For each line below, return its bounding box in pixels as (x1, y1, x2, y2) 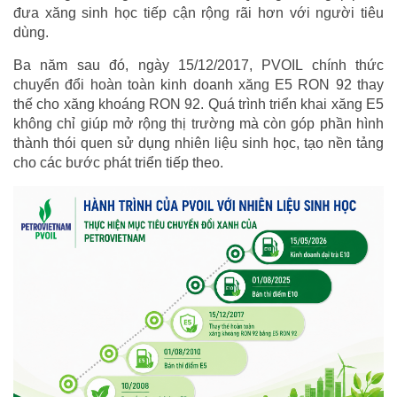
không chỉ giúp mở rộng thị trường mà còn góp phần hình (13, 116, 384, 132)
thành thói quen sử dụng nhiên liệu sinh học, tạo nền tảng (13, 136, 384, 152)
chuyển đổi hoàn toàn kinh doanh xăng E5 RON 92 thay (13, 77, 384, 93)
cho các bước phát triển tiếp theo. (13, 155, 223, 171)
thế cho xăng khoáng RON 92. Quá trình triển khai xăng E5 (13, 97, 384, 113)
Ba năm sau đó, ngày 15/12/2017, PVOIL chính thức (13, 58, 384, 74)
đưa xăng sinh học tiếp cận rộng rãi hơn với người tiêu (13, 5, 384, 21)
